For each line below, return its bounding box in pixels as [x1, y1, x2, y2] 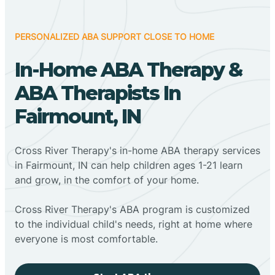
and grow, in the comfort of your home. [15, 173, 199, 186]
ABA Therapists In [15, 80, 180, 105]
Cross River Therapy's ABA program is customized [15, 203, 250, 215]
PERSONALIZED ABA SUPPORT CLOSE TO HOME [15, 31, 214, 42]
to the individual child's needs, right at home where [15, 217, 252, 230]
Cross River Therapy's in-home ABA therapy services [15, 144, 260, 157]
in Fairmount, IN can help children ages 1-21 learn [15, 158, 242, 171]
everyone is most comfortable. [15, 232, 158, 245]
